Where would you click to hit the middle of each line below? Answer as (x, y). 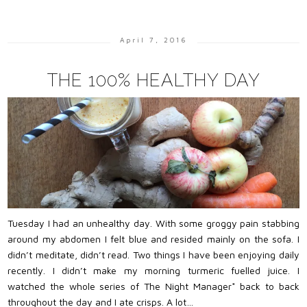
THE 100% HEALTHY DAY (153, 80)
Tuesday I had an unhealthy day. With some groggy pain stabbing (153, 223)
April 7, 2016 (153, 40)
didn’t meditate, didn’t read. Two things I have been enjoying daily (153, 254)
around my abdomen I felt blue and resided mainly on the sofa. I (153, 238)
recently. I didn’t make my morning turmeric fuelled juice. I (153, 270)
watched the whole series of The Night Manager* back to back (153, 286)
